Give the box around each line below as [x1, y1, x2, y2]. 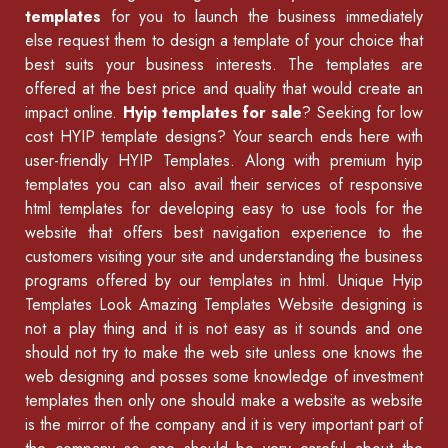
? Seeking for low [302, 101, 423, 125]
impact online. [25, 101, 123, 125]
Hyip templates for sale [122, 101, 303, 125]
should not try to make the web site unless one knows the [25, 341, 423, 365]
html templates [25, 197, 124, 221]
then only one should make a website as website [89, 389, 423, 413]
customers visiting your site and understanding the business [25, 245, 423, 269]
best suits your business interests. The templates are [25, 53, 423, 77]
